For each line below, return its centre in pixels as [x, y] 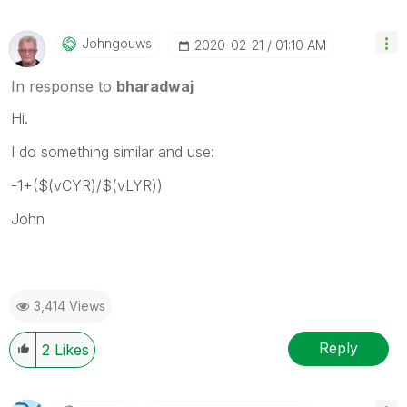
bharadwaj [155, 86]
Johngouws [117, 43]
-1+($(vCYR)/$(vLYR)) [87, 185]
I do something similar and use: [115, 151]
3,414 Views [69, 305]
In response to [64, 86]
